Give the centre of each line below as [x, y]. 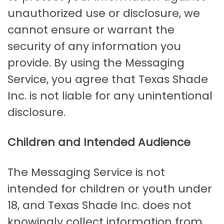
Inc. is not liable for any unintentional [110, 96]
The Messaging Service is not [86, 172]
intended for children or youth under [110, 189]
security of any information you [94, 46]
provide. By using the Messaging [96, 63]
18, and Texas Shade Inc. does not [99, 205]
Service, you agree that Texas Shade [108, 79]
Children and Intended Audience [99, 142]
